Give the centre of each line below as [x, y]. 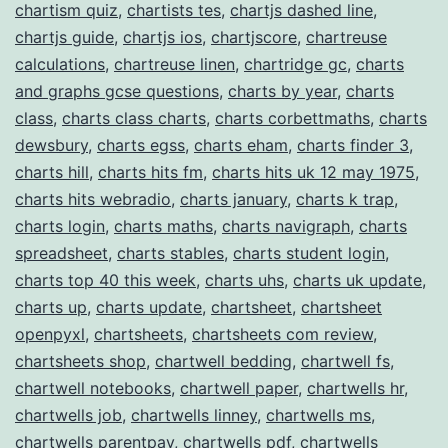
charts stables [170, 252]
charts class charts [134, 117]
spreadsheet [61, 252]
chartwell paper [239, 387]
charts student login [309, 252]
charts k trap [345, 198]
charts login [60, 225]
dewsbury [51, 144]
